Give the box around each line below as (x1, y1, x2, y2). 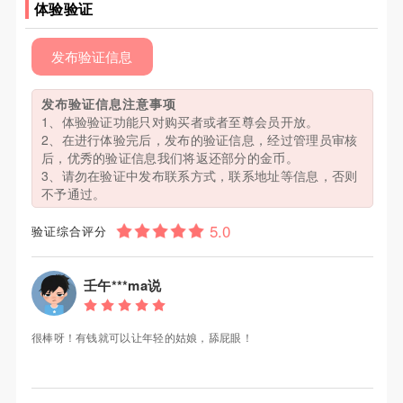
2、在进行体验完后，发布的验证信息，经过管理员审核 (40, 130, 358, 149)
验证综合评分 (31, 222, 107, 240)
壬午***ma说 (83, 275, 162, 296)
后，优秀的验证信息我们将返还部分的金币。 (40, 148, 299, 167)
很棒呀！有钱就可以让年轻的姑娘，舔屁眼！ (31, 329, 253, 345)
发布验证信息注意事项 (40, 94, 176, 113)
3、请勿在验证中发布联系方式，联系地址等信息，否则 (40, 166, 358, 185)
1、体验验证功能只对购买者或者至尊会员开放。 (40, 112, 319, 131)
